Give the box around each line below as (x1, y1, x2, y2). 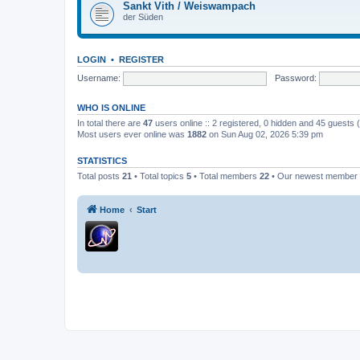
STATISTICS (77, 156, 127, 166)
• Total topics (132, 171, 186, 181)
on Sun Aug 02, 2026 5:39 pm (207, 129, 323, 139)
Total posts (77, 171, 122, 181)
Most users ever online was (77, 129, 187, 139)
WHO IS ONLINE (77, 103, 145, 112)
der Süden (123, 12, 163, 22)
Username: (77, 72, 121, 83)
